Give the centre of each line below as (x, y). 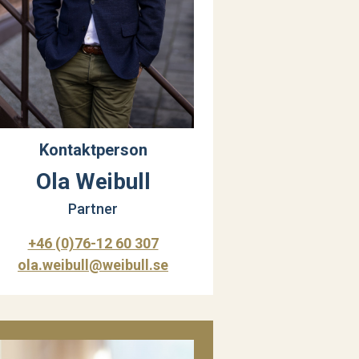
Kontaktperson (93, 149)
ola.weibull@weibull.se (93, 264)
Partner (93, 208)
